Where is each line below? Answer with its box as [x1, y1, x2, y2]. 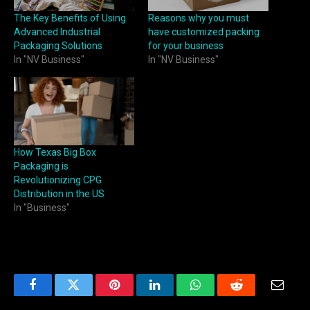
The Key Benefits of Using [14, 12, 126, 24]
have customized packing [148, 26, 259, 37]
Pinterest [113, 289, 157, 302]
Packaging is [14, 161, 69, 172]
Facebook [31, 289, 80, 302]
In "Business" [14, 202, 70, 214]
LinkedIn [154, 289, 200, 302]
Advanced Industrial [14, 26, 100, 37]
